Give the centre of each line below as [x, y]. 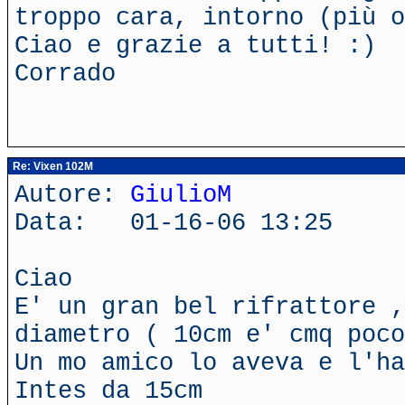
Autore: [72, 195]
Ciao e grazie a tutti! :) [195, 46]
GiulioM [181, 195]
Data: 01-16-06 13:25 [174, 223]
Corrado [65, 74]
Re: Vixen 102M [52, 166]
